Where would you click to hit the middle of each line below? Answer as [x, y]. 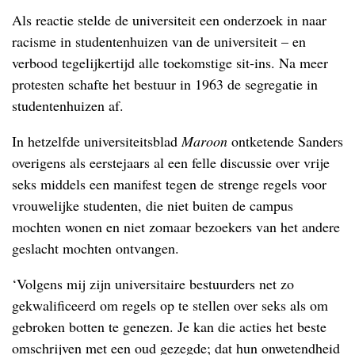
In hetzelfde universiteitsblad [97, 141]
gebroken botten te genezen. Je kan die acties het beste [169, 326]
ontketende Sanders [285, 141]
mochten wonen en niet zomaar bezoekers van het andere [176, 226]
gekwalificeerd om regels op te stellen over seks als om [170, 305]
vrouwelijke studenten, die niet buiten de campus [153, 205]
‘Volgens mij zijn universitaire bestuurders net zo [153, 283]
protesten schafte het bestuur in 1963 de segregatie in [165, 84]
